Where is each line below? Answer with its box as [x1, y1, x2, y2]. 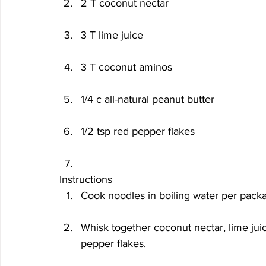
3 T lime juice [81, 29, 143, 41]
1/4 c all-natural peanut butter [81, 93, 214, 105]
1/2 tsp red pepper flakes [81, 125, 195, 137]
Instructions [59, 173, 112, 185]
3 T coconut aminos [81, 61, 172, 73]
